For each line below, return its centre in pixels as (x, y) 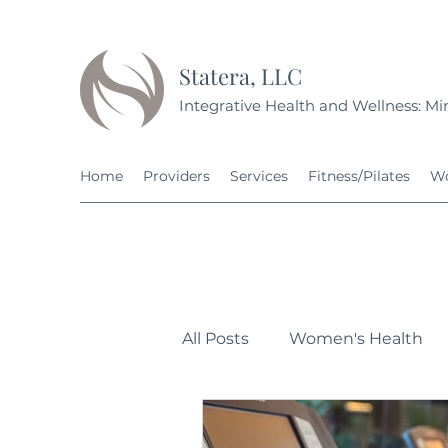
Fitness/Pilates (359, 176)
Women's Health (356, 338)
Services (259, 176)
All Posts (215, 338)
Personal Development (314, 418)
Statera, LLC (240, 76)
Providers (176, 176)
